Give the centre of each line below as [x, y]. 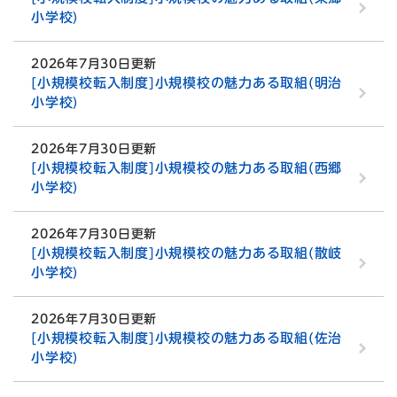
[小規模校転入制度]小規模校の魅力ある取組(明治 [187, 83]
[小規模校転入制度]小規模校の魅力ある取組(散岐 [187, 253]
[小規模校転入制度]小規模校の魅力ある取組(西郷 [187, 168]
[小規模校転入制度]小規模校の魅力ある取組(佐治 [187, 339]
